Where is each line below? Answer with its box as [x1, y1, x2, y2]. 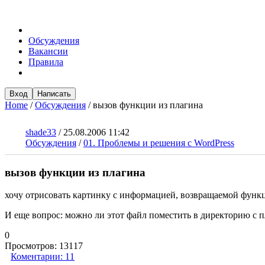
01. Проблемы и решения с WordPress [83, 138, 234, 148]
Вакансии [28, 46, 68, 56]
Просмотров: [5, 241, 57, 251]
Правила [28, 57, 63, 67]
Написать [37, 89, 71, 98]
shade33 [25, 127, 56, 137]
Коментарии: [11, 251, 63, 262]
